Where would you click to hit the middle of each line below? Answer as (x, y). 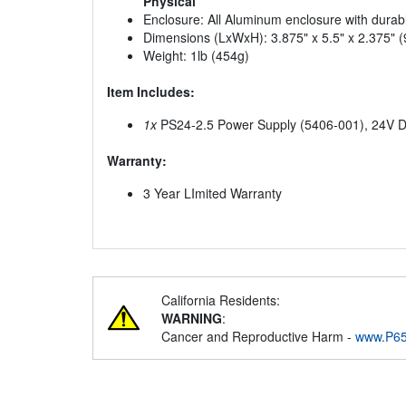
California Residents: (221, 300)
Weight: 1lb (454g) (196, 56)
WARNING (192, 319)
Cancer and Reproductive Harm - (258, 337)
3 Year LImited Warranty (213, 193)
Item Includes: (151, 92)
